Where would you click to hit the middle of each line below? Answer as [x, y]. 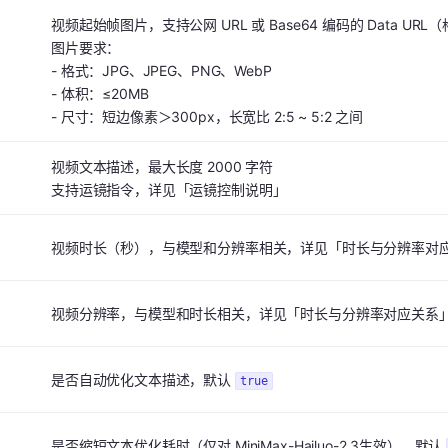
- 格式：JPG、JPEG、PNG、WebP [161, 71]
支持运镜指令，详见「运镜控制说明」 [168, 190]
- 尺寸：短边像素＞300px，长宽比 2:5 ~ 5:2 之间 [207, 117]
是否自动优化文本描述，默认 [142, 380]
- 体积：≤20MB [99, 94]
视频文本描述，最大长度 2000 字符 [162, 167]
